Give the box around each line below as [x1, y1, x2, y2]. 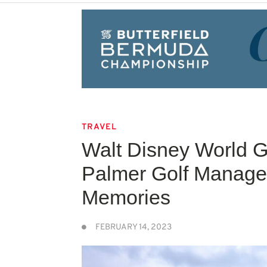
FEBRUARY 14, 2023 [95, 222, 172, 232]
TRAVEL [82, 122, 117, 132]
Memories [82, 185, 170, 209]
